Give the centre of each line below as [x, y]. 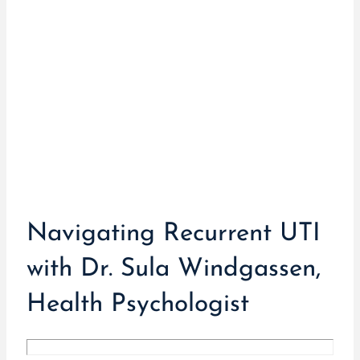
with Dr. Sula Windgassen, [173, 270]
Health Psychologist [137, 305]
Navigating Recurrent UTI [173, 234]
